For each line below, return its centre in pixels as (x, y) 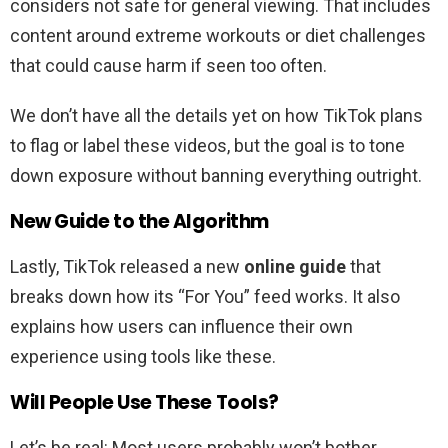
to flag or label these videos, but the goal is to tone (207, 146)
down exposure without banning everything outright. (216, 176)
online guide (295, 267)
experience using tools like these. (143, 357)
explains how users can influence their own (181, 327)
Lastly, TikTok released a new (127, 267)
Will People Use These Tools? (144, 403)
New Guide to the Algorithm (139, 222)
